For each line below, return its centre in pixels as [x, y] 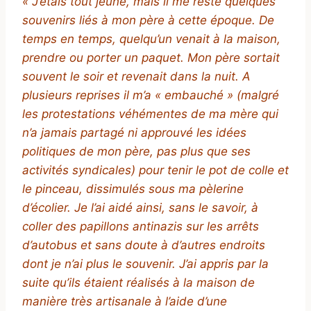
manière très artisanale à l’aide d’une [125, 302]
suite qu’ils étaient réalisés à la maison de [138, 283]
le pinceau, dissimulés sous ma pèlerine [133, 189]
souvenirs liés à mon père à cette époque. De [148, 20]
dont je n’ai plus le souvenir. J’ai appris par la [145, 264]
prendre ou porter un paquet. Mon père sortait [151, 58]
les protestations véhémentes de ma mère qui [150, 114]
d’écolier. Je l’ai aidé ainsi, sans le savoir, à [140, 208]
